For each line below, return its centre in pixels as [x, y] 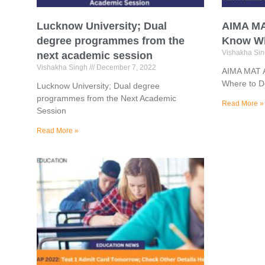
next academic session [95, 56]
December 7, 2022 [125, 68]
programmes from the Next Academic [106, 98]
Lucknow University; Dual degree [98, 86]
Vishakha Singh [63, 68]
